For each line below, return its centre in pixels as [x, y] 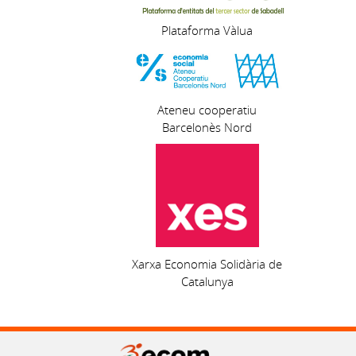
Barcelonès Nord [207, 128]
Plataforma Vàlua [207, 31]
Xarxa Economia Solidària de [207, 264]
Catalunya [207, 282]
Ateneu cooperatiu [207, 110]
